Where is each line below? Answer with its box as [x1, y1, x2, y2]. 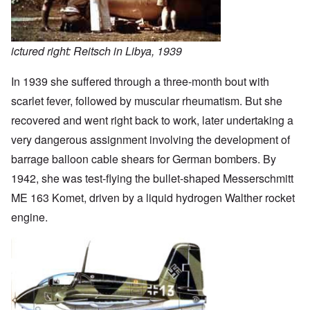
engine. [11, 208, 48, 225]
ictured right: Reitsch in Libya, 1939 [11, 42, 182, 59]
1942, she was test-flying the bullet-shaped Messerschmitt [11, 170, 293, 186]
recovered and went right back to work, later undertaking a [11, 111, 293, 128]
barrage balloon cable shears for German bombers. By [11, 150, 276, 167]
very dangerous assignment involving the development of [11, 131, 290, 147]
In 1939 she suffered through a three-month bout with [11, 73, 269, 89]
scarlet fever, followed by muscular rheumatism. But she [11, 92, 282, 109]
